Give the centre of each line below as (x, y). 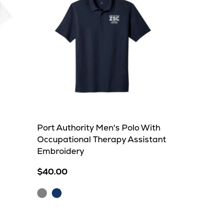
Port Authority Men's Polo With (99, 128)
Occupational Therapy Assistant (102, 139)
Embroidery (61, 151)
